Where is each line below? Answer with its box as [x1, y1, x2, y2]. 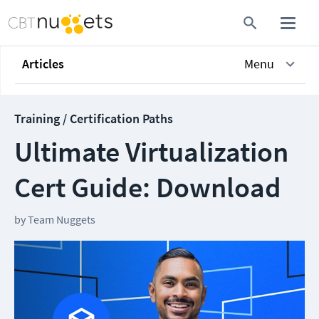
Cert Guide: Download [14, 169, 281, 205]
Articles [22, 56, 64, 72]
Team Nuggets [28, 212, 95, 226]
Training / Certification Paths [14, 110, 173, 127]
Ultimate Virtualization [14, 134, 288, 169]
